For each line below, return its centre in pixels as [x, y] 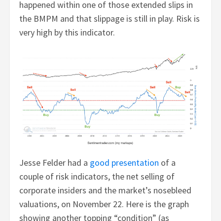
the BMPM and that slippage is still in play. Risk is [110, 19]
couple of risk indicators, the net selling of [97, 177]
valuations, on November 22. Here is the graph [104, 204]
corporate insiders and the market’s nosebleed [106, 190]
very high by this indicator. [67, 33]
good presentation [125, 163]
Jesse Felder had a [55, 163]
